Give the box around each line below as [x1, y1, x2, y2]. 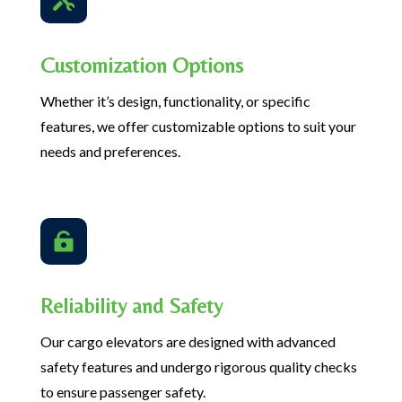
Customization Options [39, 53, 243, 78]
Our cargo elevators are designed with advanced [39, 333, 336, 351]
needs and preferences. [39, 143, 180, 161]
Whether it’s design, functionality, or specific [39, 92, 310, 110]
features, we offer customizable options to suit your [39, 118, 356, 135]
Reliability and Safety [39, 294, 223, 319]
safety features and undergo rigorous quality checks [39, 358, 357, 376]
